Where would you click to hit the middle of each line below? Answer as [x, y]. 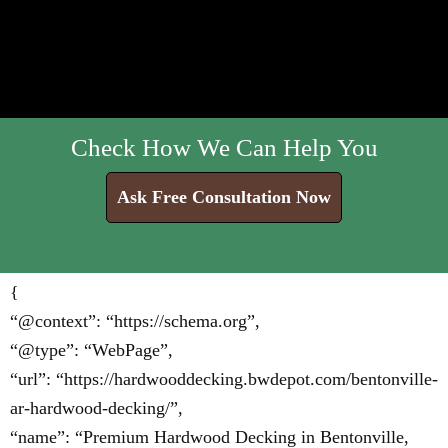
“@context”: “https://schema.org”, [135, 321]
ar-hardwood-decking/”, [96, 408]
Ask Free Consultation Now [224, 197]
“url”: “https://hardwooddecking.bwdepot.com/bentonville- [224, 379]
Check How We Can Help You [224, 147]
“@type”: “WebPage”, [91, 350]
